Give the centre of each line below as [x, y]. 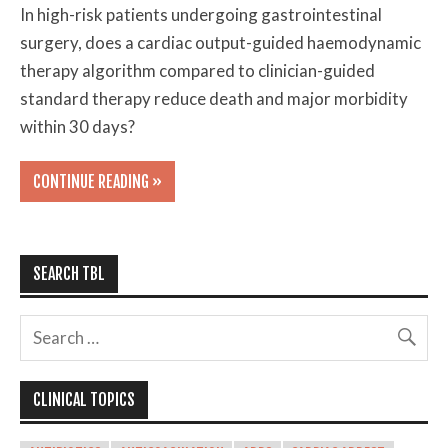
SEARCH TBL [68, 273]
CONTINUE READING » [97, 181]
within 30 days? [78, 126]
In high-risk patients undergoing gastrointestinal [201, 14]
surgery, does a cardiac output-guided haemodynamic [221, 42]
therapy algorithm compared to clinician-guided [198, 70]
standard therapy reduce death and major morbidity [214, 98]
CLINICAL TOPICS [83, 400]
